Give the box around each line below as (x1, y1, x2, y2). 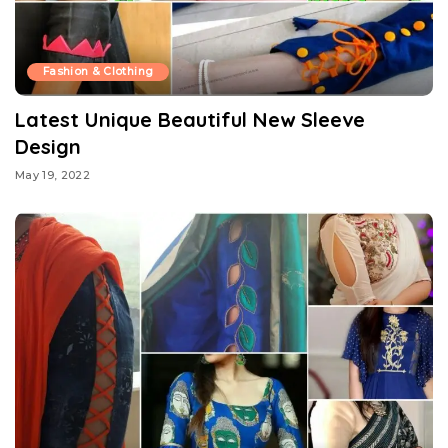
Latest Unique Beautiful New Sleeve (15, 106, 365, 132)
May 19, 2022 (15, 168, 91, 183)
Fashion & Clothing (43, 64, 154, 78)
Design (15, 133, 81, 159)
